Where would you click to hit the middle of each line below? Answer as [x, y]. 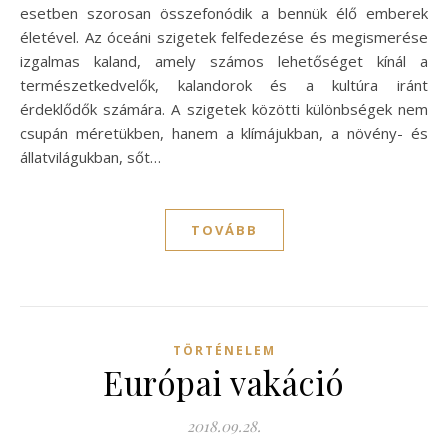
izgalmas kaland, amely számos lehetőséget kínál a [224, 60]
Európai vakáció [224, 381]
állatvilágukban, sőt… [90, 156]
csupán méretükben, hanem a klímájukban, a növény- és [224, 132]
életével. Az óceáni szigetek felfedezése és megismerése [224, 36]
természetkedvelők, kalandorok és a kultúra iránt [224, 84]
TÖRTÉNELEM [224, 350]
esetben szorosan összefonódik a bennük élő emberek [224, 12]
